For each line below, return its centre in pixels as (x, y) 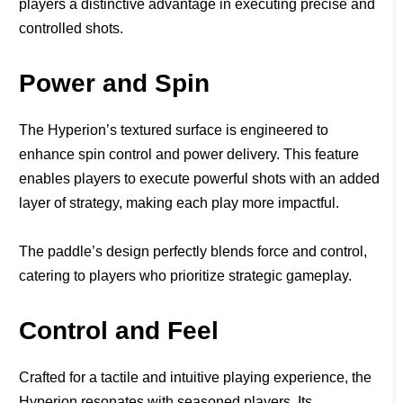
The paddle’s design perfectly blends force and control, (193, 251)
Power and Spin (115, 83)
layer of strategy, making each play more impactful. (179, 202)
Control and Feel (119, 330)
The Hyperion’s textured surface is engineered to (174, 130)
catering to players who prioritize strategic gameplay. (186, 275)
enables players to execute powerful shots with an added (200, 178)
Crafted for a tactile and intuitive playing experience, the (196, 377)
